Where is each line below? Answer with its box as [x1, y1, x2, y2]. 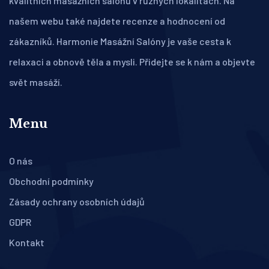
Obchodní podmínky [9, 175, 94, 187]
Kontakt [9, 237, 44, 249]
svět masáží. [9, 76, 62, 88]
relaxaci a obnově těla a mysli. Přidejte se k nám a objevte [9, 56, 255, 68]
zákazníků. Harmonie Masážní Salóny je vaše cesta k [9, 35, 231, 47]
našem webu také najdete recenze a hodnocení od [9, 15, 225, 27]
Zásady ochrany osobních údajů [9, 196, 145, 208]
